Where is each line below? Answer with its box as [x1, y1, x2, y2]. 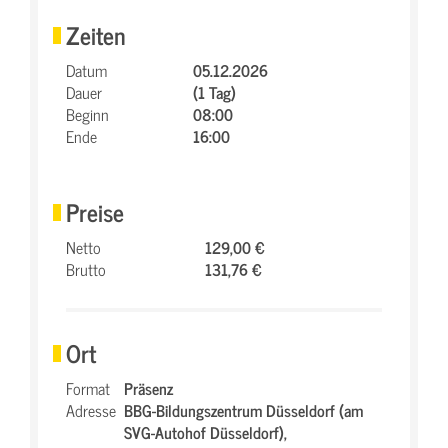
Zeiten [66, 15, 126, 54]
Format [66, 375, 110, 401]
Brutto [66, 256, 106, 282]
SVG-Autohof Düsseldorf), [124, 419, 287, 445]
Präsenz [124, 375, 173, 401]
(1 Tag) [193, 79, 236, 105]
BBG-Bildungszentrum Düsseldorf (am [124, 397, 363, 423]
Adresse [66, 397, 116, 423]
